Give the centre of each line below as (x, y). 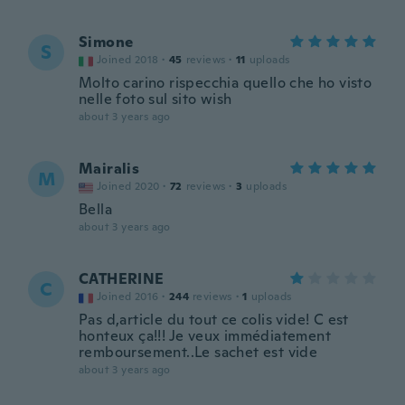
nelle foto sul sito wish (155, 99)
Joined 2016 (128, 297)
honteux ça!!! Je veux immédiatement (205, 336)
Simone (106, 42)
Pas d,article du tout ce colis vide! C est (214, 320)
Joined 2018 (128, 60)
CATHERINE (122, 279)
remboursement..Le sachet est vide (198, 352)
